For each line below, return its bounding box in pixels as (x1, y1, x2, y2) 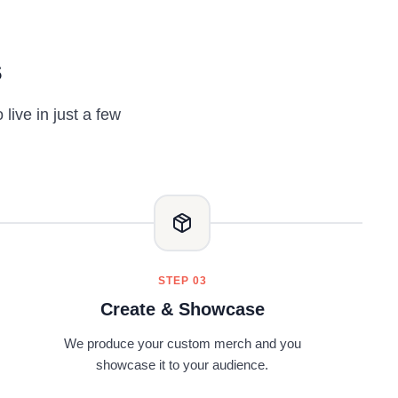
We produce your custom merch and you (63, 336, 301, 351)
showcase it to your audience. (96, 357, 269, 372)
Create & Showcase (99, 299, 265, 319)
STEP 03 (157, 275, 207, 287)
